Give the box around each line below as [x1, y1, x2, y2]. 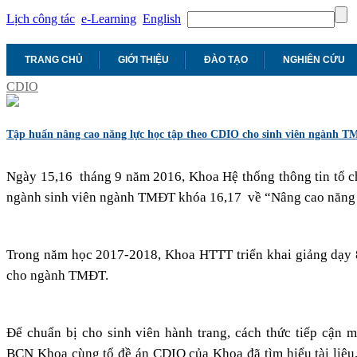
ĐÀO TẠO [204, 54, 248, 65]
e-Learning [81, 12, 136, 25]
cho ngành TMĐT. [6, 267, 108, 283]
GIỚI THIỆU [118, 54, 169, 65]
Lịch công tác [6, 12, 75, 25]
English [143, 12, 181, 25]
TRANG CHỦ [25, 54, 83, 65]
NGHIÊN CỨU [283, 54, 345, 65]
